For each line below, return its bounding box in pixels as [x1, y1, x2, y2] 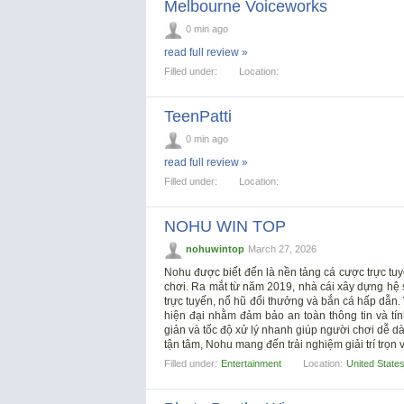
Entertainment [221, 358, 281, 370]
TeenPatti [164, 106, 232, 125]
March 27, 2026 [248, 243, 317, 255]
